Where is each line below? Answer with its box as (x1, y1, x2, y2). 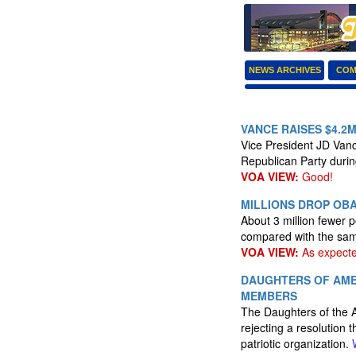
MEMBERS (241, 288, 297, 304)
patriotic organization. (241, 335, 352, 351)
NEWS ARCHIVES (248, 65, 321, 75)
